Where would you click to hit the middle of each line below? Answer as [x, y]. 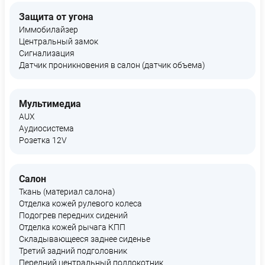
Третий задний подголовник [73, 251]
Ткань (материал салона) [67, 192]
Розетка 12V [43, 140]
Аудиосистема [46, 128]
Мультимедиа [50, 104]
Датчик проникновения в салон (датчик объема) [112, 65]
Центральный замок [59, 41]
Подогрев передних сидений [73, 215]
